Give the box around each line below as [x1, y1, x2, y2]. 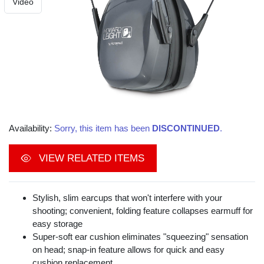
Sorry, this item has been [54, 123, 152, 134]
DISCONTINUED [152, 123, 220, 134]
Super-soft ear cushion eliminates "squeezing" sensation [32, 232, 248, 242]
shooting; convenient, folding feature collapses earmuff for [32, 206, 253, 216]
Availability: [9, 123, 54, 134]
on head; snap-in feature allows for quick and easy [32, 245, 225, 255]
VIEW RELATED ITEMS [36, 153, 144, 164]
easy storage [32, 219, 82, 229]
